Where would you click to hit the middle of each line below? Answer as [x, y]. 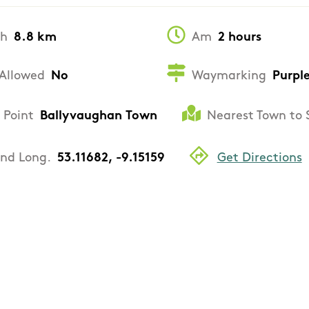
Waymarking [229, 76]
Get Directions [259, 159]
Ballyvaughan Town [99, 117]
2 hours [240, 38]
